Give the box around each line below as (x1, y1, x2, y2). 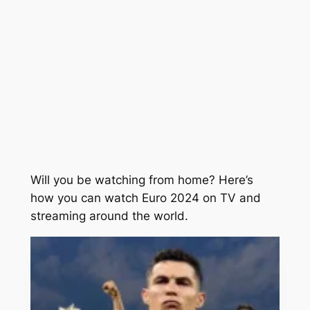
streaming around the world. (30, 208, 188, 223)
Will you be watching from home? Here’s (30, 172, 253, 187)
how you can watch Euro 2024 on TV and (30, 190, 261, 205)
